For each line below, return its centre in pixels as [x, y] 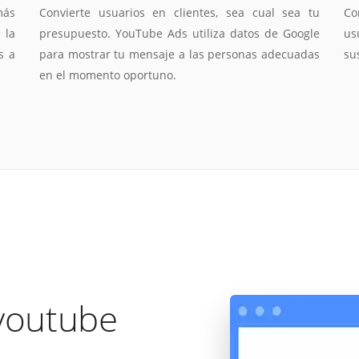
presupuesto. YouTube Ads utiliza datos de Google [179, 33]
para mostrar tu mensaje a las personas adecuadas [179, 54]
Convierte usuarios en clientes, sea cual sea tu [179, 12]
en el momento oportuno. [108, 75]
